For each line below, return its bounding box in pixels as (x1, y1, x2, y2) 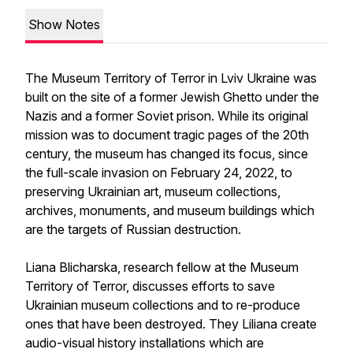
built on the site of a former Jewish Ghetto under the (25, 89, 319, 105)
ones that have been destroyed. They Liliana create (25, 316, 317, 332)
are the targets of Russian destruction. (25, 221, 241, 237)
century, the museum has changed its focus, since (25, 146, 308, 162)
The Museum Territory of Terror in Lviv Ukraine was (25, 70, 317, 86)
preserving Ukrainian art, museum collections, (25, 184, 281, 199)
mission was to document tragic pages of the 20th (25, 127, 309, 143)
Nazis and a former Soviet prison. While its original (25, 108, 308, 124)
